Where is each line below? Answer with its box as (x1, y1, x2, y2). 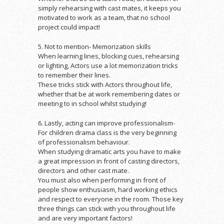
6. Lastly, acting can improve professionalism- (38, 118, 175, 127)
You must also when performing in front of (38, 175, 166, 184)
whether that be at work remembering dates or (38, 89, 180, 98)
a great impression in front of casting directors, (38, 156, 179, 165)
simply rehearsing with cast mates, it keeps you (38, 3, 181, 12)
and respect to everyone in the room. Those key (38, 194, 183, 203)
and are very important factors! (38, 213, 132, 222)
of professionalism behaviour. (38, 137, 130, 146)
